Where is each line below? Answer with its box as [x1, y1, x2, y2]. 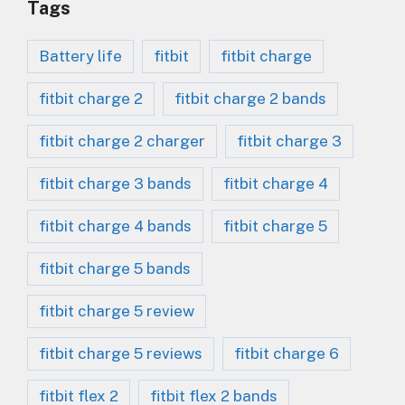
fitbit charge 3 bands [39, 174, 192, 193]
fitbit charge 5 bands [39, 259, 191, 278]
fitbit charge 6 [234, 344, 339, 363]
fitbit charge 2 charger [39, 131, 205, 150]
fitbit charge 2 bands [174, 89, 326, 108]
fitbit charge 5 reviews [39, 344, 202, 363]
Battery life [39, 46, 122, 65]
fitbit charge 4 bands [39, 216, 192, 235]
